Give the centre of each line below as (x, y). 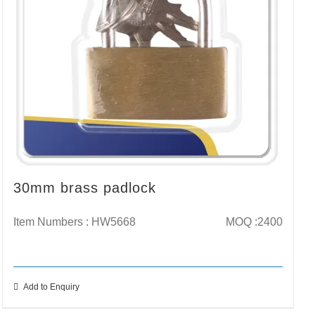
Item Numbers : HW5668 (75, 222)
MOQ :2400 (252, 222)
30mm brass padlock (85, 188)
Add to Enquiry (52, 287)
